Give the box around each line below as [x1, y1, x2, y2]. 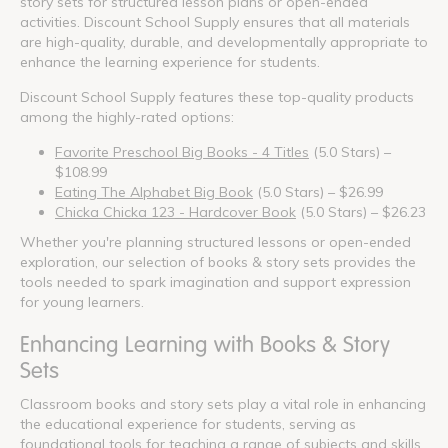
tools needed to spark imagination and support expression [20, 272, 411, 291]
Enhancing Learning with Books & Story [20, 330, 390, 358]
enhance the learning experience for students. [20, 52, 320, 71]
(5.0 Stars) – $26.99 [253, 182, 383, 201]
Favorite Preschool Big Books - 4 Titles [55, 142, 309, 161]
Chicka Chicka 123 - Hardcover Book [55, 202, 296, 221]
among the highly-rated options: [20, 107, 234, 126]
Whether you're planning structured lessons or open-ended [20, 232, 411, 251]
